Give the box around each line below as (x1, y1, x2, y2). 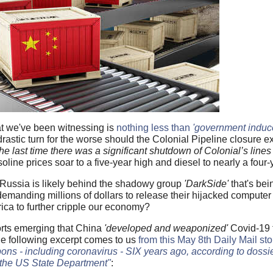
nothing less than (116, 122, 193, 133)
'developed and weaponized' (104, 222, 228, 233)
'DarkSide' (184, 178, 229, 189)
